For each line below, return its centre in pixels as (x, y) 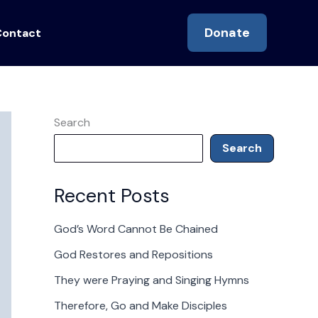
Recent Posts (112, 196)
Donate (227, 33)
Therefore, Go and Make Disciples (141, 306)
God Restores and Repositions (133, 255)
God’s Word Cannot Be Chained (136, 229)
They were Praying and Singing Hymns (152, 280)
